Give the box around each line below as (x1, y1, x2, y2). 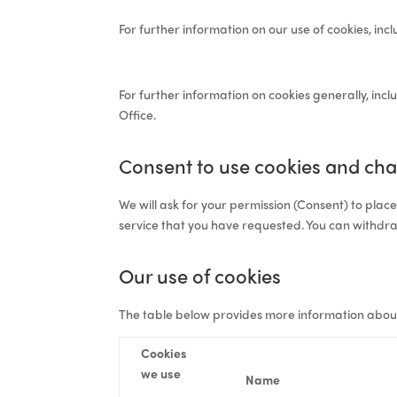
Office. (119, 105, 157, 123)
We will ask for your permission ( (119, 194, 298, 213)
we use (141, 363, 182, 382)
